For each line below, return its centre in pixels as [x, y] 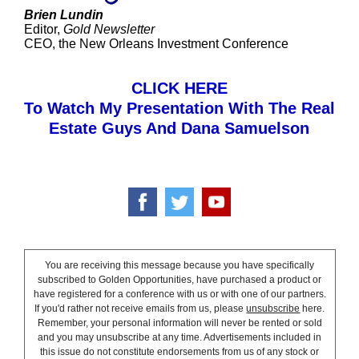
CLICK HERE [179, 88]
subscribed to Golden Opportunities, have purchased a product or [180, 280]
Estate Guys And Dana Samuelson [179, 128]
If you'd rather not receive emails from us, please [141, 309]
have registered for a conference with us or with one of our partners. [179, 294]
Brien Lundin [63, 15]
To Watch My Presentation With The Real [179, 108]
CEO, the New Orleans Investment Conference [156, 44]
